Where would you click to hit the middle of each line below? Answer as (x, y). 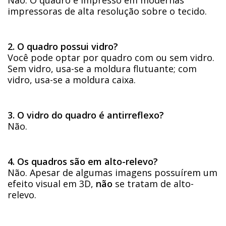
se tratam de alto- (153, 184)
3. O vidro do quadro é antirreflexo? (86, 115)
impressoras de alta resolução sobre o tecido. (107, 11)
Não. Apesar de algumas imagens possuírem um (112, 173)
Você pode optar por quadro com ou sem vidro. (111, 58)
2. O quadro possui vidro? (63, 47)
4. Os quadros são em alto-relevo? (83, 162)
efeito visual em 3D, (52, 184)
